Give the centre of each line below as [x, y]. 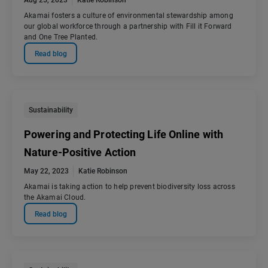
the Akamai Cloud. [55, 198]
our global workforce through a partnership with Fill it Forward [128, 27]
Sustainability [51, 110]
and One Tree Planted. [61, 37]
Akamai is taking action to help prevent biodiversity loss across [130, 187]
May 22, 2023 [46, 171]
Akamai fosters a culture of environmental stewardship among [129, 16]
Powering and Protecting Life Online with [124, 135]
